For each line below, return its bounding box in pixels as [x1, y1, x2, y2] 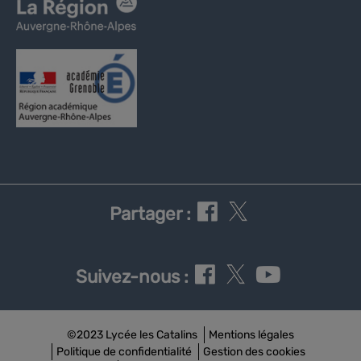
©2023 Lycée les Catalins [67, 328, 197, 342]
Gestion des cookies [203, 345, 305, 359]
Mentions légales [209, 328, 294, 342]
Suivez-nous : [76, 266, 189, 288]
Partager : [110, 203, 191, 226]
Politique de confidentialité [56, 345, 192, 359]
